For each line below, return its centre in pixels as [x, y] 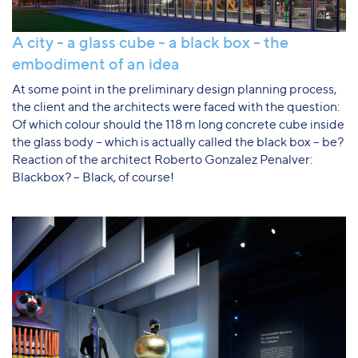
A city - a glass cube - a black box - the [150, 43]
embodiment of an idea [96, 64]
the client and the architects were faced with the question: [176, 107]
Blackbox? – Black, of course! [93, 177]
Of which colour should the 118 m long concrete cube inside [178, 125]
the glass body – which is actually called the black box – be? [178, 142]
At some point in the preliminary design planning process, [174, 89]
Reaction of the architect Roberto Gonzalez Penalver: [162, 160]
